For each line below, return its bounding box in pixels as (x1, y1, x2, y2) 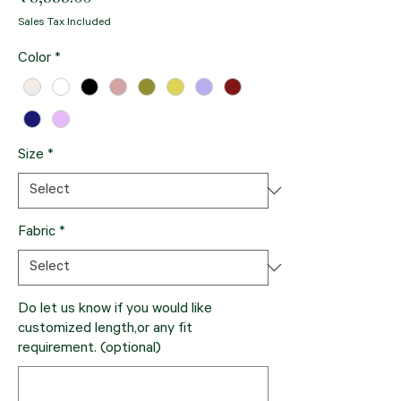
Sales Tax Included (18, 17, 111, 30)
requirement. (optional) (18, 341, 161, 358)
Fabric (18, 225, 55, 242)
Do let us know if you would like (18, 302, 212, 319)
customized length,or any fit (18, 321, 192, 338)
